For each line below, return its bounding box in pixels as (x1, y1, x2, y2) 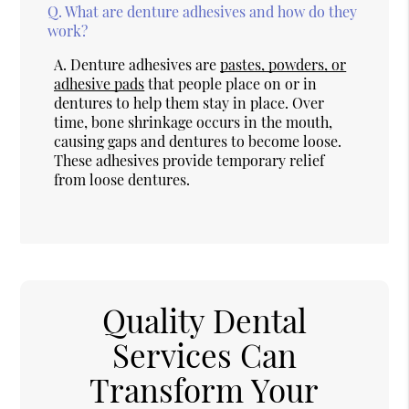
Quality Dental (101, 298, 307, 341)
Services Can (111, 332, 297, 376)
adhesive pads (54, 73, 145, 93)
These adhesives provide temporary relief (54, 150, 325, 170)
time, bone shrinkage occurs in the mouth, (54, 111, 333, 131)
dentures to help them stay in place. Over (54, 92, 325, 112)
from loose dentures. (54, 169, 191, 189)
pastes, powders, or (220, 54, 347, 74)
